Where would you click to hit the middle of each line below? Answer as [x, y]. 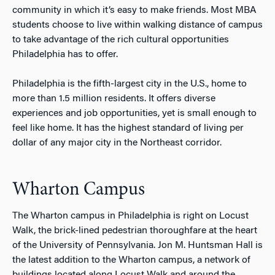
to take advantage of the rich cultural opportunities [121, 40]
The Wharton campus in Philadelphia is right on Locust [130, 216]
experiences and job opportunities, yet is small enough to [134, 114]
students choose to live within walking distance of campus [137, 25]
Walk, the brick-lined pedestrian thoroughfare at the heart [135, 231]
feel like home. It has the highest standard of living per [128, 128]
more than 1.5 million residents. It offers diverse [114, 99]
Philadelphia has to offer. [65, 55]
